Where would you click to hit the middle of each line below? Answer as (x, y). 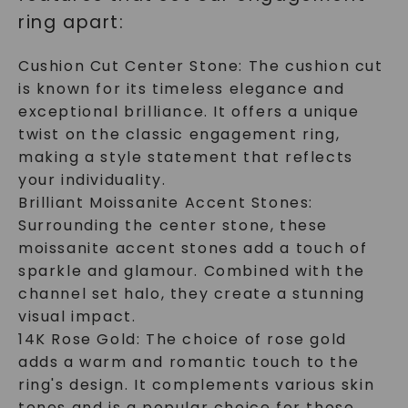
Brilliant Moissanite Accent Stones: (165, 203)
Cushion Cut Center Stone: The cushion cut (200, 66)
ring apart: (71, 22)
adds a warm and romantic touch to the (189, 362)
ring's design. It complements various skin (196, 385)
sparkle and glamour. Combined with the (191, 271)
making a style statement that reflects (185, 157)
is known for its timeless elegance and (181, 89)
